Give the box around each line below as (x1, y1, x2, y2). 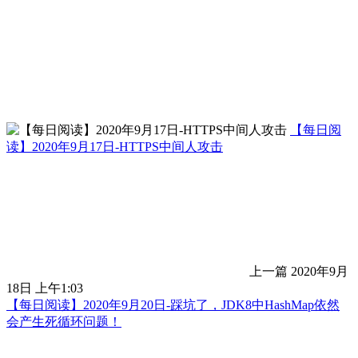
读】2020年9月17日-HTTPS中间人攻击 (6, 140, 223, 154)
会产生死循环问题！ (6, 315, 121, 329)
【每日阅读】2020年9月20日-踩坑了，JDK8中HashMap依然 (6, 298, 340, 312)
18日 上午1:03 (6, 281, 83, 296)
